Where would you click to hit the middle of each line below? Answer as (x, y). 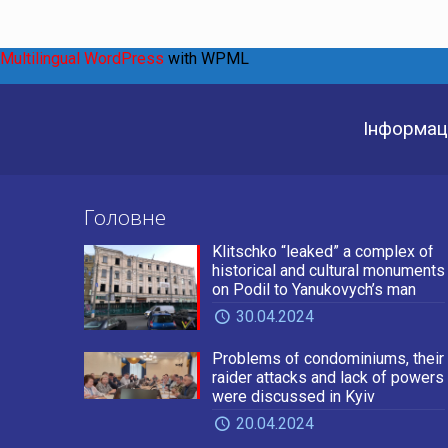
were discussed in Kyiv (293, 396)
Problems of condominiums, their (327, 358)
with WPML (206, 58)
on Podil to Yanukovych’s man (313, 289)
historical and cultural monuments (328, 270)
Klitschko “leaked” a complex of (322, 251)
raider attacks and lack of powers (327, 377)
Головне (125, 217)
